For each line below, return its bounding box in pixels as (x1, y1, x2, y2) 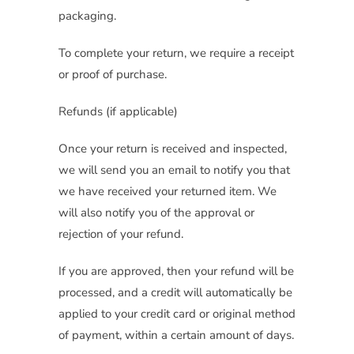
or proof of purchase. (58, 66, 167, 83)
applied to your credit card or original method (58, 306, 296, 322)
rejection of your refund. (58, 226, 183, 243)
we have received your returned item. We (58, 183, 277, 200)
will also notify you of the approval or (58, 205, 254, 221)
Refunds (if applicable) (58, 104, 178, 120)
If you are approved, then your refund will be (58, 263, 294, 280)
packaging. (58, 8, 116, 24)
